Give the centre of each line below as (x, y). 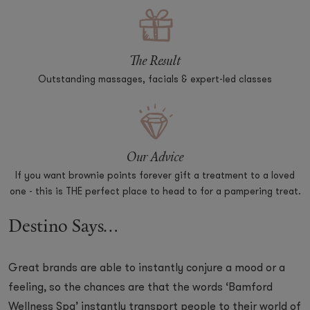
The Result (155, 62)
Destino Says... (63, 227)
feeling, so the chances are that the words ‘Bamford (140, 288)
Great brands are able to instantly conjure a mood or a (147, 268)
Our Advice (155, 158)
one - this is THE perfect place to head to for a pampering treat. (155, 192)
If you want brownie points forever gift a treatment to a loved (155, 176)
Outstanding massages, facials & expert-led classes (155, 80)
